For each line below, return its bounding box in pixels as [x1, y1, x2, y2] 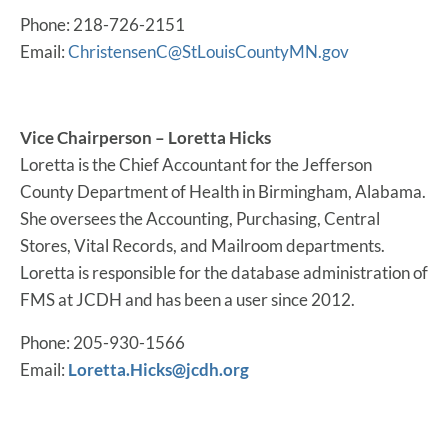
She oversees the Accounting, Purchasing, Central [20, 207, 380, 229]
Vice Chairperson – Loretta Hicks [20, 126, 271, 148]
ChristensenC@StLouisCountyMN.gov [68, 40, 349, 62]
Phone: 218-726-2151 [20, 13, 185, 35]
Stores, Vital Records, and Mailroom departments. [20, 234, 385, 256]
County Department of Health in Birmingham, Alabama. [20, 180, 426, 202]
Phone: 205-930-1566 [20, 331, 185, 353]
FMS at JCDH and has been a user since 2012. [20, 288, 355, 310]
